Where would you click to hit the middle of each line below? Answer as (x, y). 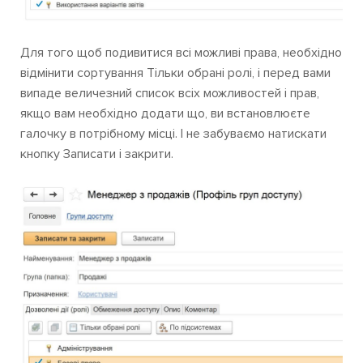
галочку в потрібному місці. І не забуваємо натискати (173, 134)
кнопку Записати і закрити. (97, 154)
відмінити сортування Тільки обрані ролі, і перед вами (175, 73)
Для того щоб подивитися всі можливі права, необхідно (181, 53)
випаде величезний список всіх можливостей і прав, (170, 94)
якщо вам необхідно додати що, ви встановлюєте (165, 114)
